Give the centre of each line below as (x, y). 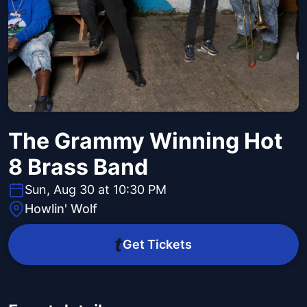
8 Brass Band (78, 167)
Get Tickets (157, 245)
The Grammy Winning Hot (145, 141)
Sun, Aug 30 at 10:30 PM (96, 190)
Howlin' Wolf (61, 209)
